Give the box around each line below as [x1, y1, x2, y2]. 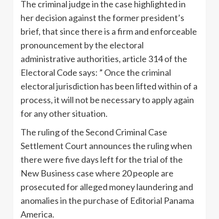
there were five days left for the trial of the [21, 154, 183, 165]
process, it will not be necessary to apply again [21, 94, 194, 106]
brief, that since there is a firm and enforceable [21, 26, 197, 37]
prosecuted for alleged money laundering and [21, 181, 193, 193]
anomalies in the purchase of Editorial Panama [21, 195, 194, 206]
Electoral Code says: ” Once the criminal [21, 67, 171, 78]
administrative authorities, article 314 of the [21, 53, 187, 65]
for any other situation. [21, 108, 108, 119]
